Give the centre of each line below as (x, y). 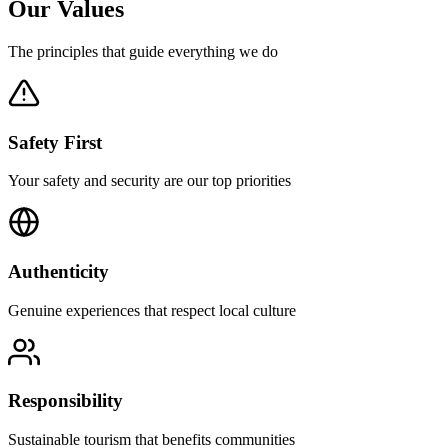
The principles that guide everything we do (143, 51)
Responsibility (65, 401)
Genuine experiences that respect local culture (152, 310)
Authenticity (58, 272)
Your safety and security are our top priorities (149, 181)
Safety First (55, 142)
